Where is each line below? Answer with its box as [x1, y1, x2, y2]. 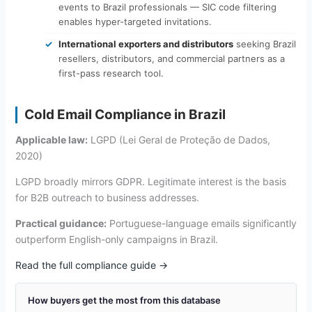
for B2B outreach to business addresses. [15, 191, 199, 203]
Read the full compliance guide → [15, 258, 168, 271]
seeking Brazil [233, 38, 296, 49]
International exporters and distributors [58, 38, 233, 49]
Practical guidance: [15, 217, 107, 229]
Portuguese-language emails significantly [106, 217, 297, 229]
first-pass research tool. [58, 67, 164, 79]
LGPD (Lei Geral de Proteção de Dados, [87, 133, 270, 146]
